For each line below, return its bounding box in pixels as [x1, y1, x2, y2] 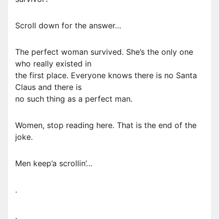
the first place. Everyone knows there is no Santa [15, 70, 197, 81]
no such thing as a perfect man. [15, 94, 132, 104]
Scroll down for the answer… [15, 21, 121, 31]
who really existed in [15, 59, 91, 69]
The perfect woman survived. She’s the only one [15, 47, 193, 57]
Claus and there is [15, 82, 82, 92]
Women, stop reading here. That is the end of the [15, 120, 197, 131]
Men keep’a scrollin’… [15, 158, 92, 169]
